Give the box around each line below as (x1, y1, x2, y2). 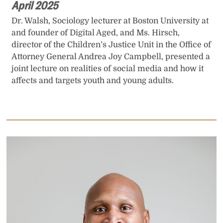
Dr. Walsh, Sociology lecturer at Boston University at (11, 16, 209, 26)
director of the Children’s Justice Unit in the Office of (11, 40, 212, 50)
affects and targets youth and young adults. (11, 76, 174, 86)
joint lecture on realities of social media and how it (11, 64, 204, 74)
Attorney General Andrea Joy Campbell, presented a (11, 52, 211, 62)
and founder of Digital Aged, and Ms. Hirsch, (11, 28, 180, 38)
